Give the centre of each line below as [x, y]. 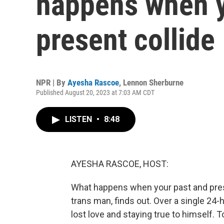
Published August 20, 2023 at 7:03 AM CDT [95, 92]
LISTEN [79, 119]
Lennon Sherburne [153, 82]
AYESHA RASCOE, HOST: [120, 164]
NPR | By [52, 82]
